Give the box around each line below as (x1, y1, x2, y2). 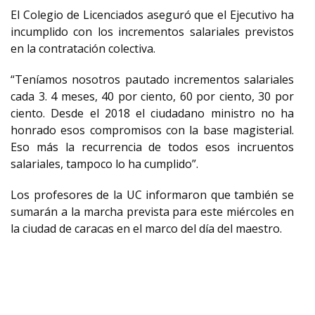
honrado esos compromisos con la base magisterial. (11, 122, 294, 138)
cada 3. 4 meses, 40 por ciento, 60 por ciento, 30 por (11, 89, 294, 104)
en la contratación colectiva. (11, 41, 155, 56)
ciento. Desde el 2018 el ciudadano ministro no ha (11, 105, 294, 121)
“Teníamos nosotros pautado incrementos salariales (11, 72, 294, 87)
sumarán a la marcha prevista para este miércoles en (11, 204, 294, 219)
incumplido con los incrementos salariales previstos (11, 24, 294, 39)
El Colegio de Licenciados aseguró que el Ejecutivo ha (11, 7, 294, 22)
